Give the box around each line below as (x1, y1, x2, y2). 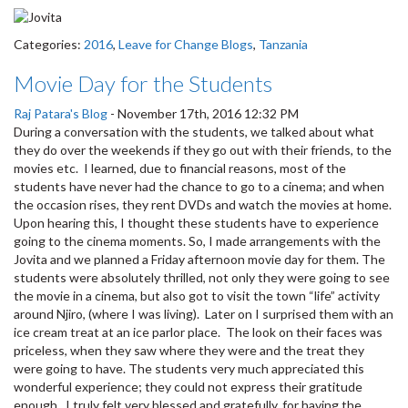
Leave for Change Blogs (118, 36, 253, 52)
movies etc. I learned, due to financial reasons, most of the (14, 159, 346, 176)
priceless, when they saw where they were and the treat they (14, 342, 364, 358)
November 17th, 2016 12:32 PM (117, 105, 299, 121)
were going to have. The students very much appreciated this (14, 360, 364, 376)
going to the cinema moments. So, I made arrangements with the (14, 232, 381, 249)
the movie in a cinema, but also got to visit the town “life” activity (14, 287, 380, 303)
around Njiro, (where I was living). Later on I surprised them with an (14, 305, 393, 321)
